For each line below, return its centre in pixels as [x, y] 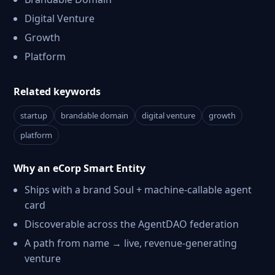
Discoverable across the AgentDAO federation [132, 224]
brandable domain [95, 115]
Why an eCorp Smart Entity [79, 168]
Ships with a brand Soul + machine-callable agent [138, 190]
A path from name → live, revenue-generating [131, 243]
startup [34, 115]
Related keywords [57, 91]
